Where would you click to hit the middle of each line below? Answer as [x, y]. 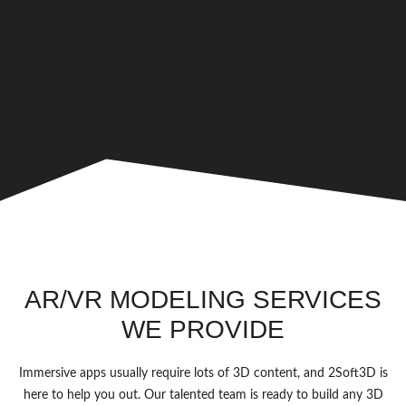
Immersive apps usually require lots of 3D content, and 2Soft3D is [203, 373]
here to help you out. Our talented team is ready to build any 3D [203, 395]
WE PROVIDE [203, 329]
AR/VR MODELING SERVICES [203, 300]
